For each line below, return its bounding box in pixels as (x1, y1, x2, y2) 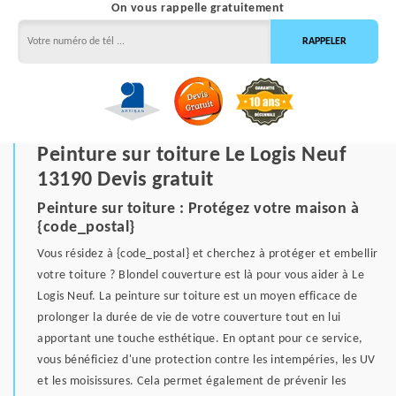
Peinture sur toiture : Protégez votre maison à (37, 201, 359, 218)
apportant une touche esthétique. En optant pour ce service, (37, 332, 363, 346)
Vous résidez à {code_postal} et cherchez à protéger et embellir (37, 247, 378, 262)
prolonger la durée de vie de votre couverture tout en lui (37, 311, 341, 325)
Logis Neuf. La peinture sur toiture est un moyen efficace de (37, 290, 357, 304)
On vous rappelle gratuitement (111, 2, 285, 15)
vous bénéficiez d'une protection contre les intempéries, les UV (37, 354, 376, 368)
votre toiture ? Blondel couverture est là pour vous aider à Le (37, 269, 364, 283)
